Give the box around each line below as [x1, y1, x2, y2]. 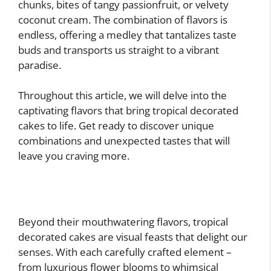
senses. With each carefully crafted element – [18, 244, 232, 259]
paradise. [18, 57, 61, 72]
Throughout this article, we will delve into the [18, 88, 227, 102]
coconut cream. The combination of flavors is [18, 12, 227, 27]
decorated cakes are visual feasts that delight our [18, 229, 247, 244]
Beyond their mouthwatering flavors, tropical [18, 214, 228, 229]
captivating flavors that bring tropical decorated [18, 103, 238, 117]
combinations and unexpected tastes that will [18, 134, 230, 148]
